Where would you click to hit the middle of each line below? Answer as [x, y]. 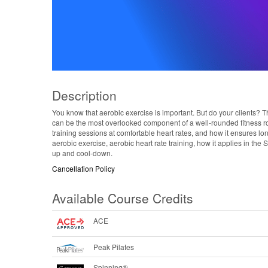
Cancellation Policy [83, 168]
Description [84, 95]
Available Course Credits [123, 198]
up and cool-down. [82, 153]
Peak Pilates [114, 247]
